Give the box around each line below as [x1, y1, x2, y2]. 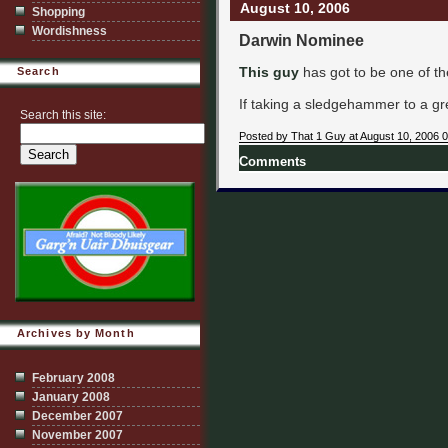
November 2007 [32, 428, 123, 442]
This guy [239, 64, 299, 80]
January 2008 [32, 390, 110, 404]
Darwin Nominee [239, 31, 364, 49]
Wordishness [32, 24, 107, 38]
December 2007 [32, 409, 123, 423]
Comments [239, 155, 306, 169]
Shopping [32, 5, 85, 19]
